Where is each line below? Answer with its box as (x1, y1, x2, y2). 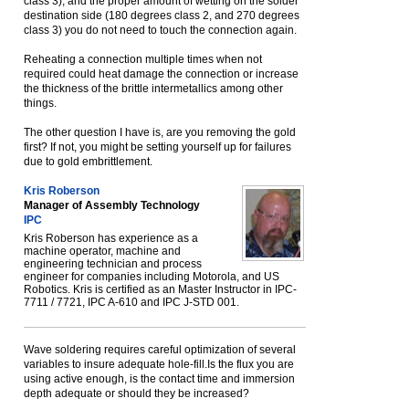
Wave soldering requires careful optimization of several (24, 343, 296, 356)
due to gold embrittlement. (24, 155, 152, 168)
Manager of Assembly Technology (24, 199, 200, 212)
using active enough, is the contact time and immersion (24, 372, 295, 385)
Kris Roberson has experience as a (24, 232, 198, 245)
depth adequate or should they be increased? (24, 387, 249, 400)
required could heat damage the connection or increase (24, 68, 299, 80)
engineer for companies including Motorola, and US (24, 270, 279, 283)
